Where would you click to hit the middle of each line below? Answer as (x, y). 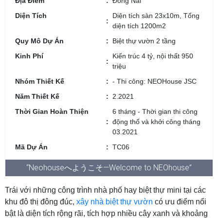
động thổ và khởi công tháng (156, 121)
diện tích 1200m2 (139, 26)
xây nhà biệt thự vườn (115, 201)
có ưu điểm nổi (180, 201)
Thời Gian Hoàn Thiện (52, 111)
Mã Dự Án (31, 147)
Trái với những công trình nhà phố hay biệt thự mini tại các (105, 190)
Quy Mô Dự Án (39, 41)
